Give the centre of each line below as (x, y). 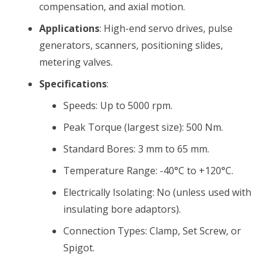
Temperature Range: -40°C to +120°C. (148, 171)
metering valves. (76, 62)
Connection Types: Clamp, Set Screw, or (152, 231)
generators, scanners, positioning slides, (131, 45)
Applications (69, 28)
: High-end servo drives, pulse (166, 28)
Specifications (73, 84)
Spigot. (79, 248)
